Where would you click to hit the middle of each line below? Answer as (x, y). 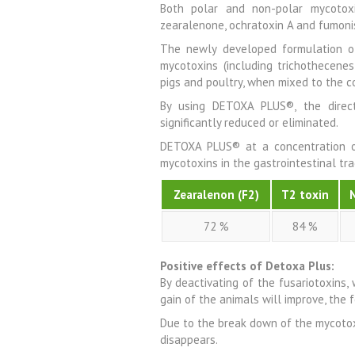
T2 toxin (305, 195)
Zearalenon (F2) (216, 195)
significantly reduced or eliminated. (249, 123)
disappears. (189, 340)
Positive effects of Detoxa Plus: (247, 266)
